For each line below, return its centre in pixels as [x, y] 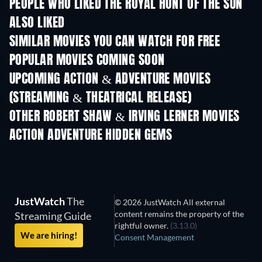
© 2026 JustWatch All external [170, 202]
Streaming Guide [53, 216]
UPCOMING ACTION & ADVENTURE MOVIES [110, 80]
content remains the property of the [180, 214]
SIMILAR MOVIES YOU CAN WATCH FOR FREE [115, 42]
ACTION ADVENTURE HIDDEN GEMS [91, 136]
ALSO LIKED [37, 24]
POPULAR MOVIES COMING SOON [87, 61]
